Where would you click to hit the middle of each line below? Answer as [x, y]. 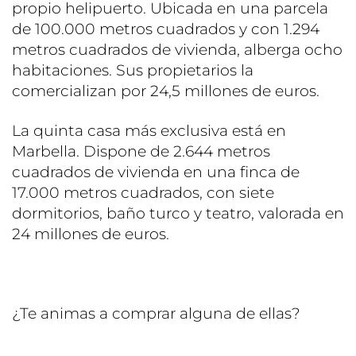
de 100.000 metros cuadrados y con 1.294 [166, 29]
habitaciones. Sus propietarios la [133, 70]
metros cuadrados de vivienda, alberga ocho [177, 49]
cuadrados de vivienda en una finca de [156, 172]
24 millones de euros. [91, 234]
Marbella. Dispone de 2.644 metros [141, 151]
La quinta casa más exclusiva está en [149, 130]
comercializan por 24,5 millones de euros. [166, 91]
